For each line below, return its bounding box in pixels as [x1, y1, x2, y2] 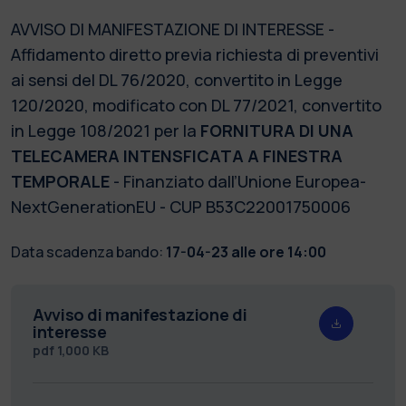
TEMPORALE [11, 169, 110, 192]
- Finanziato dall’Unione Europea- [110, 169, 366, 192]
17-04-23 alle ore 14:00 [166, 241, 326, 262]
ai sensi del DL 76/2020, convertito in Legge [11, 68, 343, 91]
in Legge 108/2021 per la [11, 119, 200, 141]
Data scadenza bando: [11, 241, 163, 262]
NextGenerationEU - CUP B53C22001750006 [11, 195, 351, 217]
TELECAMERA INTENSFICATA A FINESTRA [11, 144, 343, 167]
